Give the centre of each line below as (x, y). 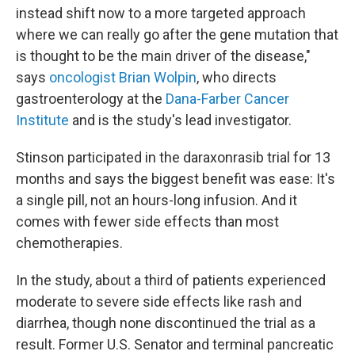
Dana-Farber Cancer (227, 98)
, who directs (237, 77)
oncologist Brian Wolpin (123, 77)
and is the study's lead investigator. (180, 120)
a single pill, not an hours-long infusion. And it (157, 200)
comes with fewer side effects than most (147, 221)
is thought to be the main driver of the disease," (163, 55)
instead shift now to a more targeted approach (161, 13)
